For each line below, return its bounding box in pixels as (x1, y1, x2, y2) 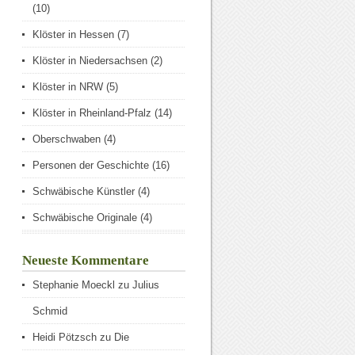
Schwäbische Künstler (32, 185, 135, 197)
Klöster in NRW (32, 81, 103, 93)
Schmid (32, 305, 67, 317)
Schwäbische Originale (32, 212, 137, 223)
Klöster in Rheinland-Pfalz (32, 107, 151, 119)
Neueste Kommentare (22, 253, 149, 268)
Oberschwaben (32, 133, 101, 145)
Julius (132, 279, 159, 291)
